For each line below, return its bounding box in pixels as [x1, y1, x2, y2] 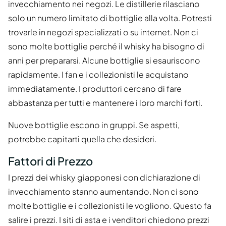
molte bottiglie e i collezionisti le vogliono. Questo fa [8, 200, 211, 211]
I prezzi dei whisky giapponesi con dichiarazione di [8, 172, 200, 183]
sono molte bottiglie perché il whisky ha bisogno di [8, 40, 204, 51]
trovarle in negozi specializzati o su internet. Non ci [8, 26, 198, 37]
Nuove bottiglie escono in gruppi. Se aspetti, [8, 119, 180, 130]
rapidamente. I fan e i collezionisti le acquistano [8, 69, 189, 80]
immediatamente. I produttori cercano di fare [8, 83, 182, 94]
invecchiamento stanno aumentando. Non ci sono [8, 186, 199, 197]
